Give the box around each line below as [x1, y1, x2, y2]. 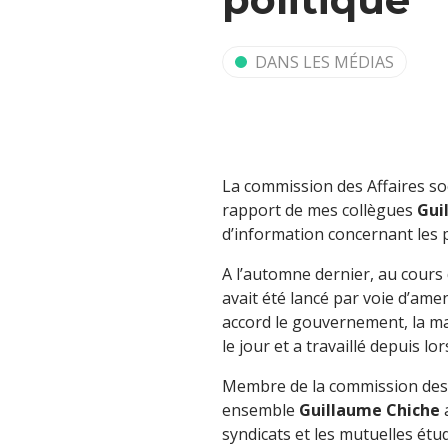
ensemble [222, 399, 299, 421]
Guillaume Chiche [299, 399, 440, 421]
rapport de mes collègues [222, 199, 417, 221]
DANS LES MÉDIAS [255, 51, 394, 73]
